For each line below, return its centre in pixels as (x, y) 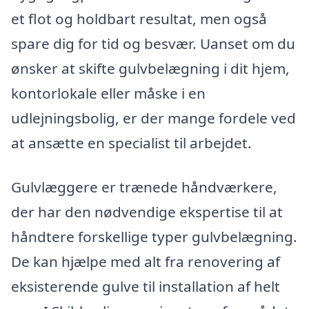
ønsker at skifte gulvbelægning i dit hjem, (150, 68)
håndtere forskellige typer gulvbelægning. (154, 236)
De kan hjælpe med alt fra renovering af (146, 261)
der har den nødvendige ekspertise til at (147, 211)
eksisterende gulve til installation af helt (146, 286)
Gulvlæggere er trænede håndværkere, (144, 187)
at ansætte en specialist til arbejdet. (131, 142)
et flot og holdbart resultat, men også (139, 18)
